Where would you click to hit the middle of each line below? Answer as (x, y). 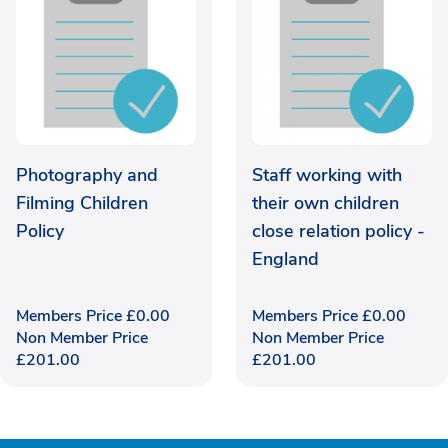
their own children (325, 203)
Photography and (87, 175)
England (285, 259)
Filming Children (82, 203)
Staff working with (327, 175)
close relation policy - (338, 231)
